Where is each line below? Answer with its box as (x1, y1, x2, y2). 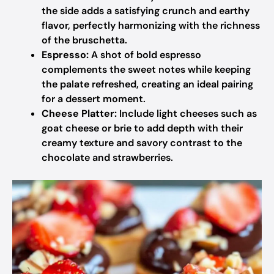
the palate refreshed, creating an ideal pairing (42, 78, 253, 91)
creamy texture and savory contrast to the (42, 136, 242, 149)
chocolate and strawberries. (42, 151, 173, 164)
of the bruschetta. (42, 34, 127, 46)
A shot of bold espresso (89, 48, 201, 61)
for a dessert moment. (42, 92, 146, 105)
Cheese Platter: (42, 107, 117, 120)
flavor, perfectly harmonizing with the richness (42, 19, 260, 32)
